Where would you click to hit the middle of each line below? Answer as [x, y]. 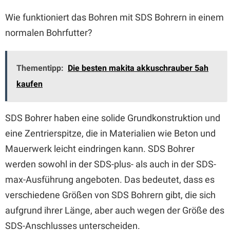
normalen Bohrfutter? [49, 33]
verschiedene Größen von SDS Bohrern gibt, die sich [110, 195]
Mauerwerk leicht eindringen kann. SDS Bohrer [100, 149]
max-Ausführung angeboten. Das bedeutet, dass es [110, 179]
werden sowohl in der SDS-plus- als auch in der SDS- [111, 164]
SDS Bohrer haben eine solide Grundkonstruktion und [113, 118]
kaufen [30, 84]
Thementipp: [40, 68]
